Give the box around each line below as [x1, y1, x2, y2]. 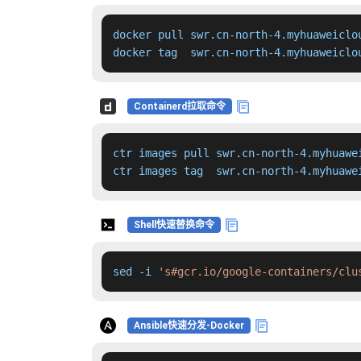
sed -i [113, 265, 158, 279]
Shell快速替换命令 [133, 219, 214, 231]
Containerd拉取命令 [133, 101, 226, 113]
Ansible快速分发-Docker [133, 320, 244, 332]
